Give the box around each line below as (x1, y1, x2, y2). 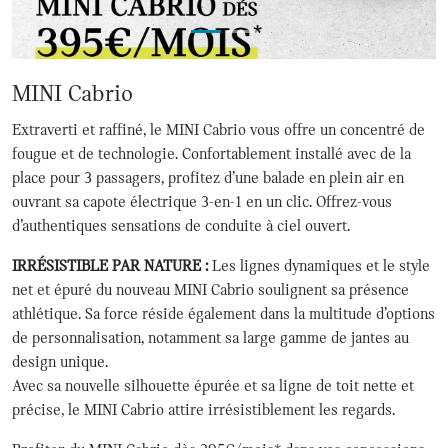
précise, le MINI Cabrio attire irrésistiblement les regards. (12, 400, 399, 419)
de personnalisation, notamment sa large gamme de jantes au (12, 328, 409, 347)
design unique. (12, 352, 112, 371)
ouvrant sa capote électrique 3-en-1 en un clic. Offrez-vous (12, 192, 392, 211)
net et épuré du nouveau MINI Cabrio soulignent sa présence (12, 280, 409, 299)
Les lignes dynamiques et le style (208, 256, 430, 275)
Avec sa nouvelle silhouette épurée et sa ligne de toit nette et (12, 376, 414, 395)
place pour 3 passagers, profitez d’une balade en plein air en (12, 168, 404, 187)
